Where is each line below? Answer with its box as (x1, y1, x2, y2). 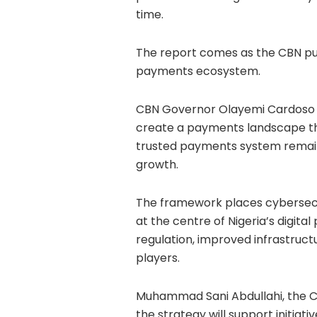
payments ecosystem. (136, 63, 260, 80)
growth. (136, 156, 178, 173)
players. (136, 250, 180, 267)
